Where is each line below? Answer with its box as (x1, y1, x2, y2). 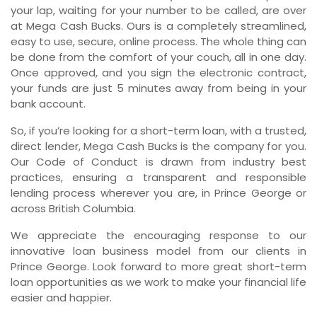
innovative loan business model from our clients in (11, 243, 306, 258)
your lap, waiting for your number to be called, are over (11, 2, 306, 18)
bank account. (11, 96, 86, 111)
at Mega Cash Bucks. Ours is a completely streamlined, (11, 18, 306, 33)
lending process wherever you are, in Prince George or (11, 185, 306, 200)
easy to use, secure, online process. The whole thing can (11, 33, 306, 49)
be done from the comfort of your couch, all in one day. (11, 49, 306, 64)
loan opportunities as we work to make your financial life (11, 274, 306, 289)
